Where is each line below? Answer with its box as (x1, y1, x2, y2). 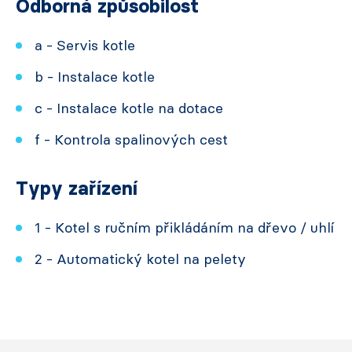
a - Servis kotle (35, 37, 135, 54)
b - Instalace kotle (35, 68, 155, 86)
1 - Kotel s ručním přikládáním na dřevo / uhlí (35, 219, 334, 236)
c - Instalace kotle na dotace (35, 100, 223, 117)
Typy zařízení (16, 177, 137, 200)
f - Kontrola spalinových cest (35, 131, 228, 148)
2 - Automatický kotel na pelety (35, 251, 246, 268)
